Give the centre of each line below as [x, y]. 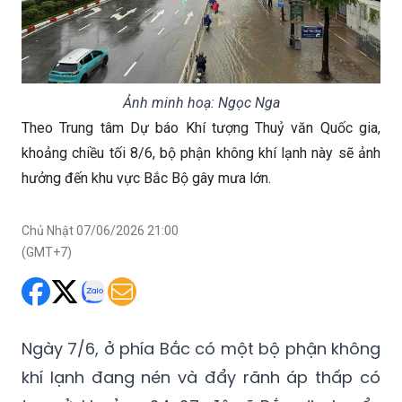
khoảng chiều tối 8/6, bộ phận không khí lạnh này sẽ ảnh [201, 153]
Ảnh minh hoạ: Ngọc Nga [201, 102]
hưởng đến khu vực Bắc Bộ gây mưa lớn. [146, 178]
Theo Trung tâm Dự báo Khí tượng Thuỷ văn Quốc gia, [201, 127]
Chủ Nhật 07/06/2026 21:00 [100, 230]
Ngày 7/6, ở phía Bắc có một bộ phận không [201, 348]
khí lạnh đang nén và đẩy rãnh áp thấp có [201, 377]
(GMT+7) [47, 252]
